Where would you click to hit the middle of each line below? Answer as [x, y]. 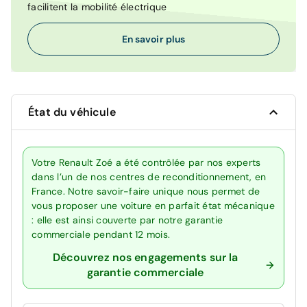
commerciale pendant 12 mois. [101, 235]
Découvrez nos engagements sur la [145, 258]
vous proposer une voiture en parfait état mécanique [153, 206]
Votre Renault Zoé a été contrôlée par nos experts [146, 163]
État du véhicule [72, 112]
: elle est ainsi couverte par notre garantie [127, 220]
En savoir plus [153, 39]
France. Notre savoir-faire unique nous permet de [146, 192]
